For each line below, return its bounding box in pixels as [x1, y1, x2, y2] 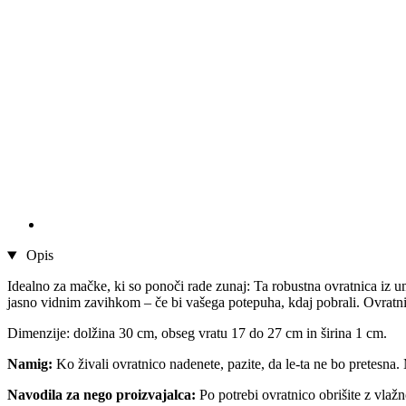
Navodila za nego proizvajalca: [7, 387, 196, 403]
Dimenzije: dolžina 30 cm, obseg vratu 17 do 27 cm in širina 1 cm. [7, 325, 387, 342]
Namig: [7, 356, 53, 372]
